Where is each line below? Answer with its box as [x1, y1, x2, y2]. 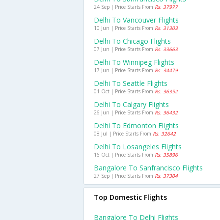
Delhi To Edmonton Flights [94, 121, 179, 130]
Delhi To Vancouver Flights [94, 15, 179, 25]
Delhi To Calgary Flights [94, 100, 169, 109]
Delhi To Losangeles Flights [94, 142, 182, 151]
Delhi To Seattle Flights [94, 79, 167, 88]
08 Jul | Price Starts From [94, 130, 153, 137]
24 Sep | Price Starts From [94, 3, 155, 10]
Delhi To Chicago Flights [94, 36, 171, 46]
